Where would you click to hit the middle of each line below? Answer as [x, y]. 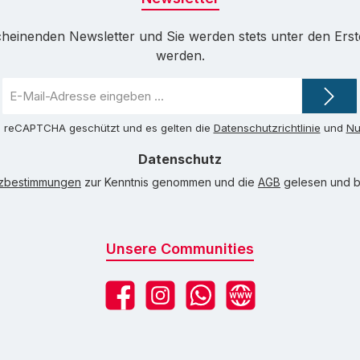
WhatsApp [213, 304]
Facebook [131, 304]
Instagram [172, 304]
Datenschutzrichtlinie [267, 128]
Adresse [25, 121]
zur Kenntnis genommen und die [170, 182]
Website [245, 304]
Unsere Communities [180, 249]
